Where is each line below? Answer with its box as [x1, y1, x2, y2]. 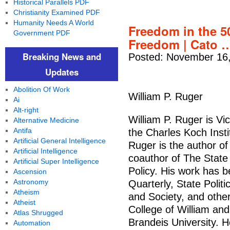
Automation [13, 219, 50, 227]
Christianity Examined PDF [13, 8, 100, 16]
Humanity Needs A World [13, 18, 94, 27]
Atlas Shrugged [13, 208, 63, 217]
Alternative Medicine [13, 116, 79, 124]
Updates [45, 66, 79, 78]
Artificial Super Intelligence [13, 157, 99, 165]
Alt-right [13, 106, 39, 114]
